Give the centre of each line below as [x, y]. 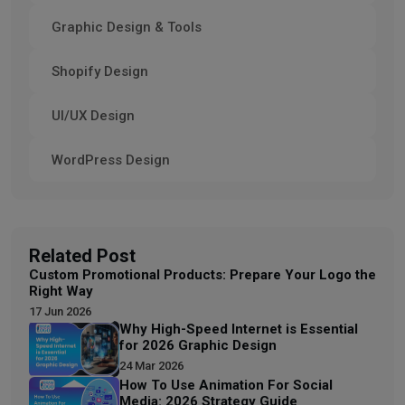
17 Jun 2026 [60, 311]
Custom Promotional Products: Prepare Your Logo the [202, 274]
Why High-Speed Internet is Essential [239, 329]
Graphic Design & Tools [127, 27]
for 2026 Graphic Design [198, 345]
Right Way [61, 291]
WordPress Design [111, 160]
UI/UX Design [93, 115]
